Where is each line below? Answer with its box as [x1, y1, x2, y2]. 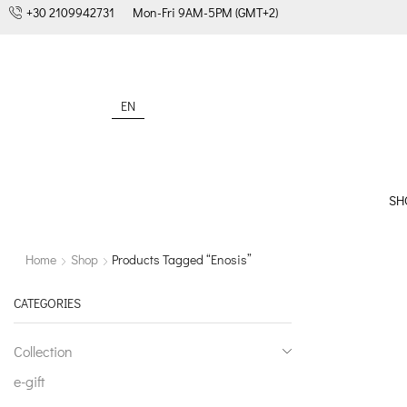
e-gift [14, 371, 45, 391]
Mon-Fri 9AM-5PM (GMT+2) [133, 4, 278, 21]
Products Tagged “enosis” [111, 251, 252, 269]
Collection [14, 341, 73, 361]
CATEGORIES [14, 294, 81, 313]
